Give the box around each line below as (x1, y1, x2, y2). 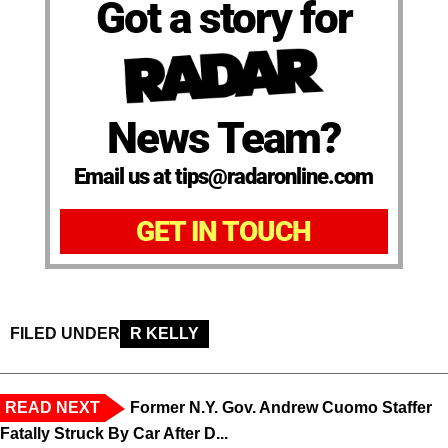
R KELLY (130, 325, 199, 343)
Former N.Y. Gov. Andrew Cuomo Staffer (130, 399, 432, 417)
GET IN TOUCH (136, 215, 312, 249)
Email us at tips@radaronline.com (74, 164, 374, 190)
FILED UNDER (10, 325, 120, 343)
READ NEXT (5, 399, 100, 417)
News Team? (107, 112, 341, 165)
